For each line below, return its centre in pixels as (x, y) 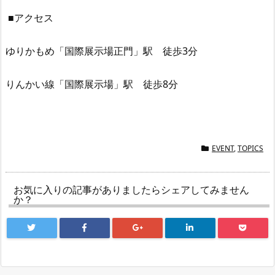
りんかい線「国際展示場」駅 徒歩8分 (92, 84)
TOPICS (250, 149)
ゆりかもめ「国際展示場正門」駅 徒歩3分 (102, 51)
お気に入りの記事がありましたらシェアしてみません (131, 190)
